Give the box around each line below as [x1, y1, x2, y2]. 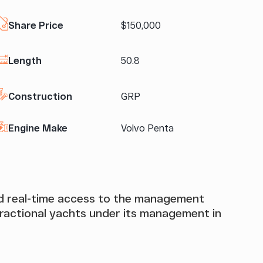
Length [8, 55, 42, 66]
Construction [8, 90, 72, 102]
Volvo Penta [121, 122, 174, 133]
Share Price [8, 19, 63, 31]
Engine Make [8, 122, 68, 133]
